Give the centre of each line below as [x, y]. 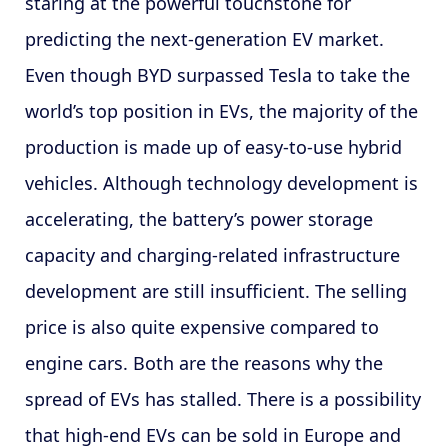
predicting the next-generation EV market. [204, 38]
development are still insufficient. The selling [215, 290]
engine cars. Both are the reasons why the [203, 362]
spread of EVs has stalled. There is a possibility [222, 398]
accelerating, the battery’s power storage [198, 218]
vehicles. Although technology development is [221, 182]
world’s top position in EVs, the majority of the [221, 110]
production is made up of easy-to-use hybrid [213, 146]
